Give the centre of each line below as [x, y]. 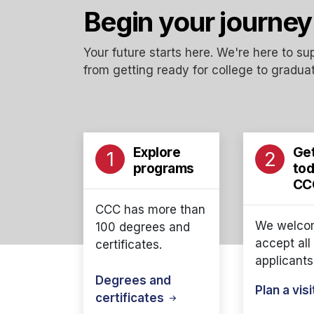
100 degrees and [143, 227]
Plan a [274, 290]
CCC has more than [150, 210]
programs [164, 168]
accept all [283, 243]
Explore [157, 152]
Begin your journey [198, 22]
